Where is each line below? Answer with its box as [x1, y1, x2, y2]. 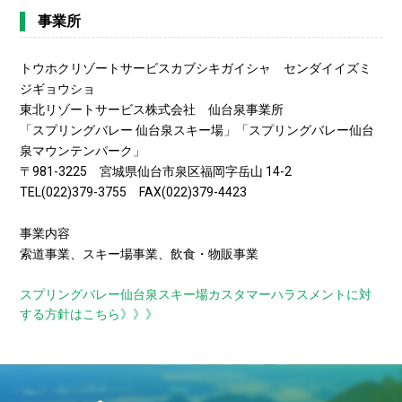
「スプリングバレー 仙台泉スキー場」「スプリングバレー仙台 [20, 122, 375, 137]
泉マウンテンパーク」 [20, 143, 146, 158]
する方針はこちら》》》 [20, 307, 159, 322]
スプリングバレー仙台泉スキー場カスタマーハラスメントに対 [20, 287, 372, 302]
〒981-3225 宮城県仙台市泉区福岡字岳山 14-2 [20, 163, 293, 179]
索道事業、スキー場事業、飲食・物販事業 [20, 246, 259, 261]
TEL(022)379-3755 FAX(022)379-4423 [20, 184, 248, 199]
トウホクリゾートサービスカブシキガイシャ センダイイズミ [20, 60, 372, 75]
